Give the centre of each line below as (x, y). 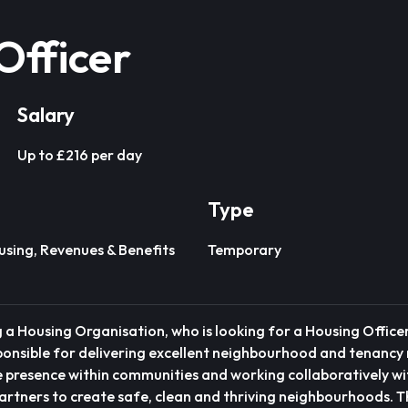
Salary (46, 115)
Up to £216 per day (80, 155)
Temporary (245, 250)
